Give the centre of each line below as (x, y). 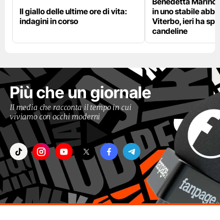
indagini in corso (49, 21)
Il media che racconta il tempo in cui (71, 108)
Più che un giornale (81, 93)
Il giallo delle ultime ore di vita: (73, 12)
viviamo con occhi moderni (55, 117)
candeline (170, 31)
